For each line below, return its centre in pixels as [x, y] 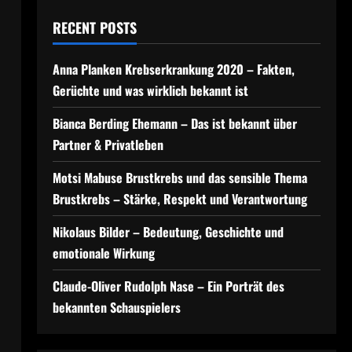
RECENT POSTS [94, 27]
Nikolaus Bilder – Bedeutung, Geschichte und [168, 232]
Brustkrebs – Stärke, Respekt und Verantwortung [180, 199]
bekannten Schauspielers [116, 307]
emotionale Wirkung [103, 253]
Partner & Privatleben [108, 145]
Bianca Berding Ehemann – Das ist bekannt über [174, 123]
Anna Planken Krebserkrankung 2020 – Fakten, [173, 69]
